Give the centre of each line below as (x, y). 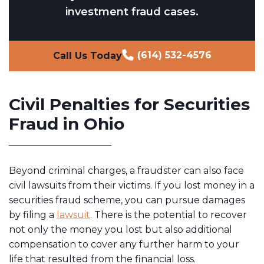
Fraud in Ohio (67, 124)
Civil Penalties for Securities (129, 105)
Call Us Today (87, 56)
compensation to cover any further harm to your (124, 245)
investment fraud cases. (132, 12)
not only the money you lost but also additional (121, 230)
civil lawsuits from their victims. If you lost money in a (132, 186)
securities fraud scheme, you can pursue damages (127, 200)
